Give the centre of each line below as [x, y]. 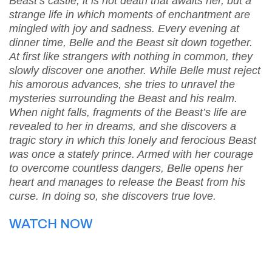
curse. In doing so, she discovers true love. [113, 196]
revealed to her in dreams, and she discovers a [123, 127]
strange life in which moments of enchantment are [130, 15]
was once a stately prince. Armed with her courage [131, 155]
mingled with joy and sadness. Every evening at [124, 29]
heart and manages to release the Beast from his [127, 182]
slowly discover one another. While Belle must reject [135, 71]
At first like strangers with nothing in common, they [131, 57]
